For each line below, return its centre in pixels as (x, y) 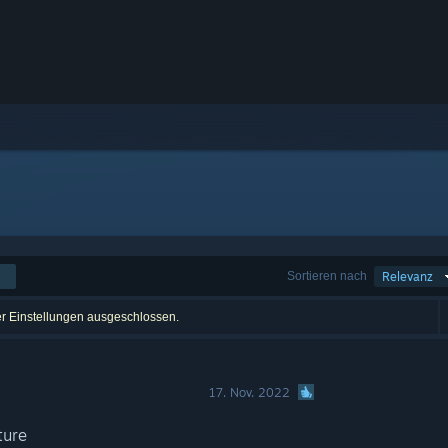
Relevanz (407, 276)
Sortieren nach (327, 275)
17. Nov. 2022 (250, 392)
